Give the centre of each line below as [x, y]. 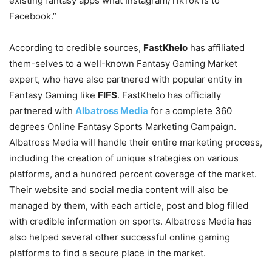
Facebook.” [33, 16]
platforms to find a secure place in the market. [107, 253]
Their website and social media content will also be [119, 190]
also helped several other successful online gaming [120, 237]
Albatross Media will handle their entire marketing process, [136, 142]
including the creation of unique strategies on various [124, 158]
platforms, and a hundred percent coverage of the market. [133, 174]
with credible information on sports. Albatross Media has [131, 221]
